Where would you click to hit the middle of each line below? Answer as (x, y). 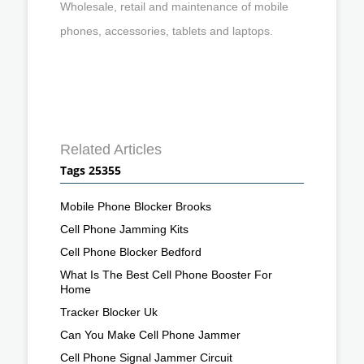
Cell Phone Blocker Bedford (131, 251)
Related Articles (111, 149)
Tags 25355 (91, 170)
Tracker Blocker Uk (109, 312)
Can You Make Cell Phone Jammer (150, 334)
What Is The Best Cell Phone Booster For (166, 274)
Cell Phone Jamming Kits (124, 229)
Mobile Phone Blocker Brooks (136, 206)
